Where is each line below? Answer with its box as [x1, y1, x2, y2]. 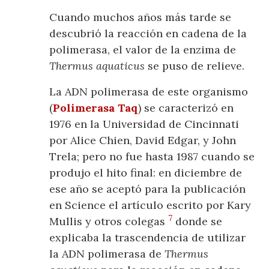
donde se [172, 214, 223, 229]
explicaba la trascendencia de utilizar [49, 231, 246, 245]
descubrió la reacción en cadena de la [49, 26, 247, 41]
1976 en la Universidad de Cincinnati [49, 117, 240, 131]
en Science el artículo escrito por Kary [49, 198, 252, 213]
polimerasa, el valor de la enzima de [49, 43, 237, 57]
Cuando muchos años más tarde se [49, 10, 232, 25]
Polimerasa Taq [53, 101, 139, 115]
